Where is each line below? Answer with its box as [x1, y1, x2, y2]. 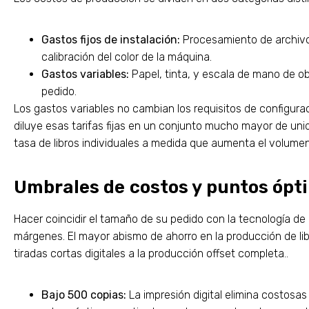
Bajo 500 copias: [41, 288, 126, 302]
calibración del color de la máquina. [41, 50, 212, 64]
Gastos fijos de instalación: [41, 33, 180, 47]
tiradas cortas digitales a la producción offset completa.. [14, 247, 288, 261]
